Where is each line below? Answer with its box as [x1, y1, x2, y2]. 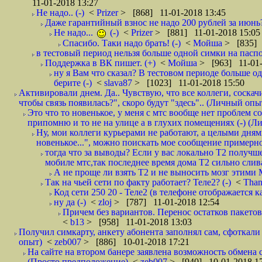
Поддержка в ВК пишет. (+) [45, 58, 156, 68]
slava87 [104, 78, 135, 88]
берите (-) [54, 78, 92, 88]
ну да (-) [54, 197, 86, 207]
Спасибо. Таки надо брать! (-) [63, 38, 181, 48]
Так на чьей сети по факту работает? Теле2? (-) [45, 177, 231, 187]
